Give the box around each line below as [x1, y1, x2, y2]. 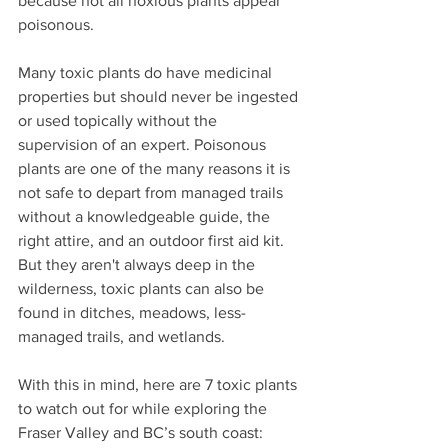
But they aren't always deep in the [18, 256, 259, 273]
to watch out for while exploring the [18, 400, 271, 417]
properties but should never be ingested [18, 88, 302, 105]
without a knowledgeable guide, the [18, 208, 274, 225]
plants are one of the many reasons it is [18, 160, 294, 177]
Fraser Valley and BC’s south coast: [18, 424, 263, 441]
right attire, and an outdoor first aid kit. [18, 232, 288, 249]
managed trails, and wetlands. [18, 328, 225, 345]
